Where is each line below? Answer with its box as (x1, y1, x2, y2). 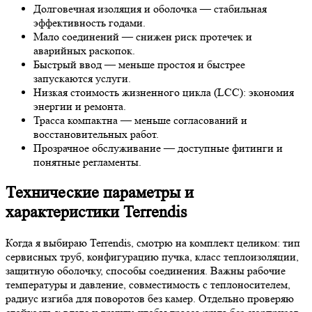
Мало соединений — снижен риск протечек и (33, 30, 252, 44)
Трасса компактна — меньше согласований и (33, 114, 247, 127)
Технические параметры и (6, 183, 194, 202)
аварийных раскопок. (33, 44, 135, 58)
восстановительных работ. (33, 127, 159, 141)
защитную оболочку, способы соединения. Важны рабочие (6, 263, 286, 277)
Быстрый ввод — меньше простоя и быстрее (33, 58, 245, 72)
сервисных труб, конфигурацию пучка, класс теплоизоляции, (6, 249, 299, 263)
